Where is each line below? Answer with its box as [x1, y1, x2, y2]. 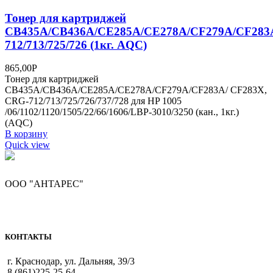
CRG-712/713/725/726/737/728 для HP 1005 [5, 96, 182, 107]
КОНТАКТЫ [5, 232, 52, 242]
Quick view [5, 140, 50, 151]
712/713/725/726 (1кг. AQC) [5, 38, 147, 51]
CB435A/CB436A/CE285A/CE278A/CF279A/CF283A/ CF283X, [5, 85, 267, 96]
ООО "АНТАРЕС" [5, 179, 83, 190]
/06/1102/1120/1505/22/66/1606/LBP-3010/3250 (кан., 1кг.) [5, 107, 239, 118]
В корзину [5, 129, 48, 140]
